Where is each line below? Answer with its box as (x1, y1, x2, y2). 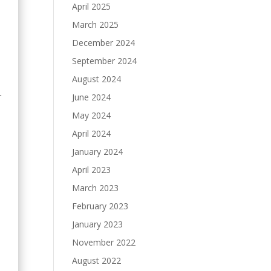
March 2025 (72, 19, 119, 30)
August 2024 (72, 73, 122, 85)
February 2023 (72, 200, 129, 212)
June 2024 (72, 91, 111, 103)
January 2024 (72, 146, 123, 157)
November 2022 (72, 237, 136, 248)
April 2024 (72, 128, 111, 139)
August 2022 (72, 255, 122, 266)
